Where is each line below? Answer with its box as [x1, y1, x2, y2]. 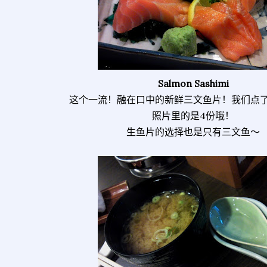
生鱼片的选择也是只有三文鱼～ [126, 126, 260, 138]
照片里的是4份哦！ [152, 110, 234, 122]
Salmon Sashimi [157, 77, 229, 89]
